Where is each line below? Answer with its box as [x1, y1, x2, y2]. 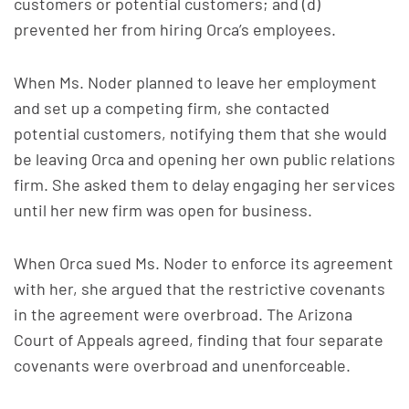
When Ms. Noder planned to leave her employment [14, 72, 377, 92]
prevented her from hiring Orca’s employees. [14, 19, 336, 39]
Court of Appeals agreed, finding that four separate [14, 330, 383, 350]
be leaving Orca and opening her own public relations [14, 149, 395, 169]
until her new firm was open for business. [14, 200, 312, 220]
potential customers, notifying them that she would [14, 123, 387, 143]
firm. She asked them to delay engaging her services [14, 174, 395, 194]
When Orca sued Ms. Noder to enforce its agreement [14, 253, 393, 273]
